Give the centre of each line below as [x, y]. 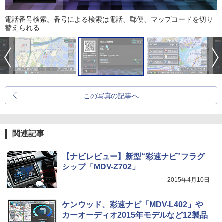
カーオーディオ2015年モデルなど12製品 [135, 215]
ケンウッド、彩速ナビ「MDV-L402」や [133, 204]
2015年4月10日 [189, 180]
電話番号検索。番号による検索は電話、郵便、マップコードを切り [109, 19]
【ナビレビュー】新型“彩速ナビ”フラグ [133, 156]
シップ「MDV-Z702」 [101, 166]
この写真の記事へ [111, 95]
